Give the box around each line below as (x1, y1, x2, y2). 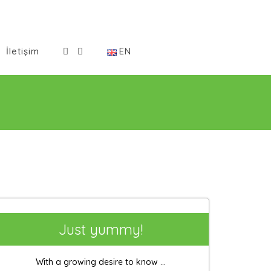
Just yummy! (58, 220, 143, 238)
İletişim (5, 45, 39, 57)
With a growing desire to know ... (35, 256, 166, 267)
